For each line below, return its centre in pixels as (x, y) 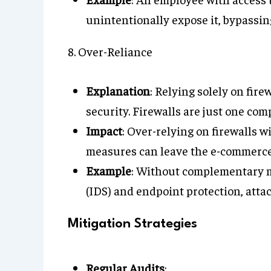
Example (109, 170)
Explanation (118, 90)
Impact (104, 130)
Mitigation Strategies (132, 224)
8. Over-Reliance (110, 51)
